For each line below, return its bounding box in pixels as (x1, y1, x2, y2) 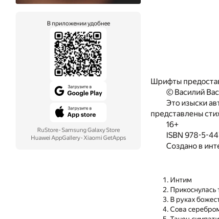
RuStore (37, 127, 58, 133)
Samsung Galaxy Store (61, 127, 120, 133)
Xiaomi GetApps (83, 134, 126, 141)
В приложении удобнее (46, 20, 110, 27)
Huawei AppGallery (30, 134, 80, 141)
